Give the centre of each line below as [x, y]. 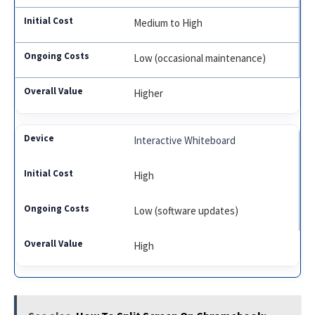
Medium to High [168, 23]
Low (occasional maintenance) [200, 58]
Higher [149, 94]
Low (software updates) [186, 211]
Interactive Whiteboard [185, 141]
